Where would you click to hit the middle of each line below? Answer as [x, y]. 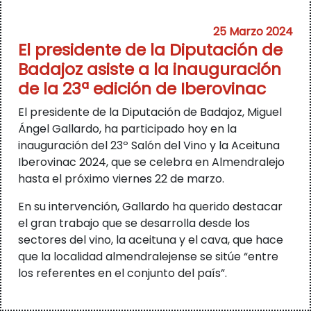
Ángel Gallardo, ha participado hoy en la [127, 129]
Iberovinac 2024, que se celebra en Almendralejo [151, 162]
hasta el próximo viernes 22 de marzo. [121, 179]
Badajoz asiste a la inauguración [150, 69]
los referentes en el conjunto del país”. [123, 274]
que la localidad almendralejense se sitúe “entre [148, 257]
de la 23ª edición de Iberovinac [142, 89]
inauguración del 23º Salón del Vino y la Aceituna [149, 146]
